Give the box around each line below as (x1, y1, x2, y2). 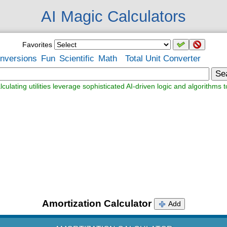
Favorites (22, 41, 52, 49)
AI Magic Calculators (41, 8, 186, 25)
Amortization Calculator (42, 198, 152, 209)
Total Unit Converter (125, 54, 201, 63)
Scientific (59, 54, 94, 63)
